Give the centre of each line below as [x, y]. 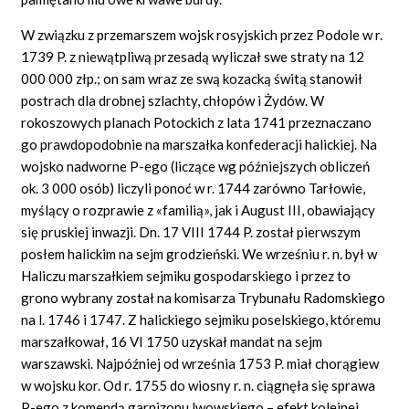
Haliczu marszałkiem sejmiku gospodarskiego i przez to [186, 275]
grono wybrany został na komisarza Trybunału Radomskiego [204, 297]
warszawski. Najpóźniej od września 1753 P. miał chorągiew [200, 363]
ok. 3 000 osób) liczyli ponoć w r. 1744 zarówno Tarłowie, [194, 188]
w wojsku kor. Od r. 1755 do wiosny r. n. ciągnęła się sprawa [199, 385]
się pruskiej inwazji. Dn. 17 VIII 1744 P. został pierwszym [191, 231]
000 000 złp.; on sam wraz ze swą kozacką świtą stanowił [192, 78]
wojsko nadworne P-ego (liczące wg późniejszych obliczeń [196, 166]
